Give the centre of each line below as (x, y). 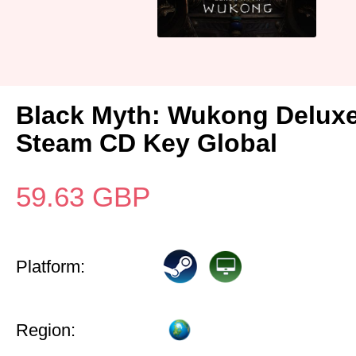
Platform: (50, 267)
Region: (46, 330)
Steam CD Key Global (147, 143)
